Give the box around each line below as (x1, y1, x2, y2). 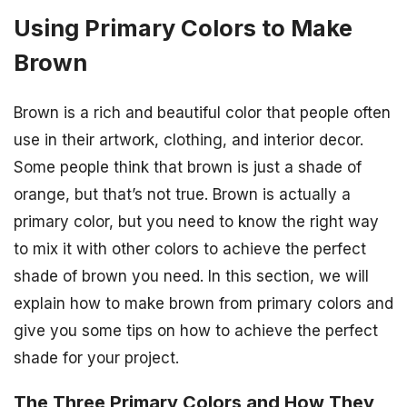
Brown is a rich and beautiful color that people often (14, 103, 391, 122)
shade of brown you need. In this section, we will (14, 266, 369, 285)
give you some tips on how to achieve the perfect (14, 321, 378, 340)
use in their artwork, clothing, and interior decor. (14, 130, 363, 149)
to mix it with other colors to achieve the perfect (14, 239, 366, 258)
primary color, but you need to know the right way (14, 212, 379, 231)
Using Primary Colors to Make (14, 13, 352, 42)
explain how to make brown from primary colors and (14, 293, 393, 313)
